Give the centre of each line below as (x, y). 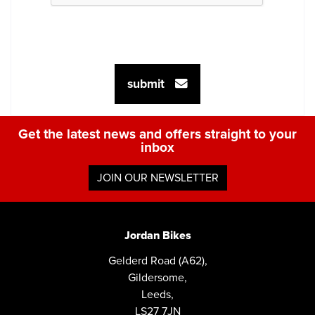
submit (151, 84)
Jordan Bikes (157, 235)
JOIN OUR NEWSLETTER (157, 178)
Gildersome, (157, 277)
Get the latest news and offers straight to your (157, 134)
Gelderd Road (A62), (157, 261)
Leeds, (157, 294)
